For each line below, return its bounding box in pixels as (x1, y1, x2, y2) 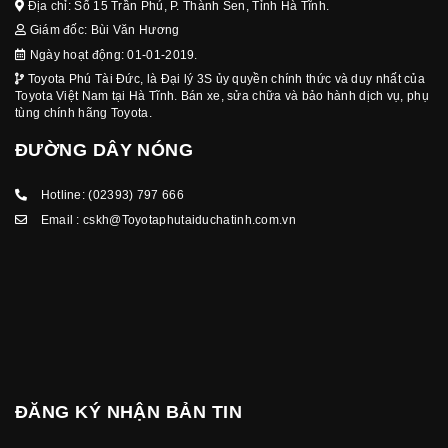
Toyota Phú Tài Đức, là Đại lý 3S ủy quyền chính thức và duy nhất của (24, 71, 426, 86)
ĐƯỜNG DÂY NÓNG (15, 140, 194, 161)
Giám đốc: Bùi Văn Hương (26, 23, 180, 38)
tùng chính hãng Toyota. (15, 105, 152, 120)
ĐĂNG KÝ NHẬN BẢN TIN (15, 402, 242, 423)
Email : (37, 212, 84, 227)
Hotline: (37, 188, 89, 203)
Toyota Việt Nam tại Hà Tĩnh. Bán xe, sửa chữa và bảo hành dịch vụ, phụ (15, 88, 429, 103)
